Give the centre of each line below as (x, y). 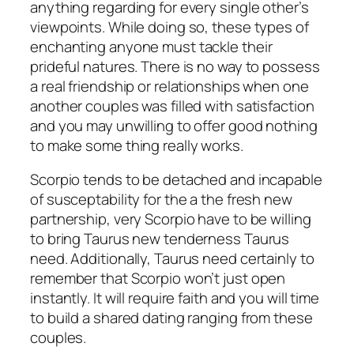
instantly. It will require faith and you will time (175, 298)
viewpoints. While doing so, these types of (169, 26)
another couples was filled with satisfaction (172, 105)
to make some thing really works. (137, 145)
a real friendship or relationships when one (169, 86)
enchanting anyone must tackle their (151, 46)
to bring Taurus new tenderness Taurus (160, 239)
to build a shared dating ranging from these (171, 318)
